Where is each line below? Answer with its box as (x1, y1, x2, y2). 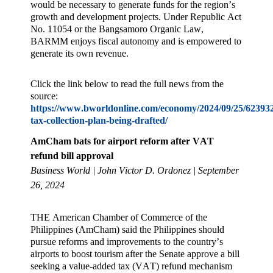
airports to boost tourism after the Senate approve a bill (30, 248, 239, 259)
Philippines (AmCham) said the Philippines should (30, 224, 224, 235)
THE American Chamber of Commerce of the (30, 211, 207, 222)
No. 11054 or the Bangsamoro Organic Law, (30, 23, 204, 34)
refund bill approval (30, 151, 113, 161)
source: (30, 91, 58, 102)
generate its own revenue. (30, 48, 129, 58)
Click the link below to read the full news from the (30, 79, 224, 90)
